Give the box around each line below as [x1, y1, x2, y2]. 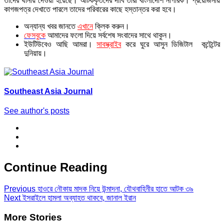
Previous [4, 184, 35, 193]
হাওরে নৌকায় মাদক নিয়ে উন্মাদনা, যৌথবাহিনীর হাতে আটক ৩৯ [35, 184, 193, 193]
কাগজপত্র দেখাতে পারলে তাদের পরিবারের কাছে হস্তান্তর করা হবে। [4, 4, 176, 13]
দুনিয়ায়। [24, 48, 47, 57]
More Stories [4, 211, 62, 222]
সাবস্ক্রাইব [96, 39, 121, 48]
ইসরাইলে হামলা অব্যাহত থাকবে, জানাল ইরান [20, 193, 136, 202]
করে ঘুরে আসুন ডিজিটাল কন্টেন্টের [125, 39, 220, 48]
